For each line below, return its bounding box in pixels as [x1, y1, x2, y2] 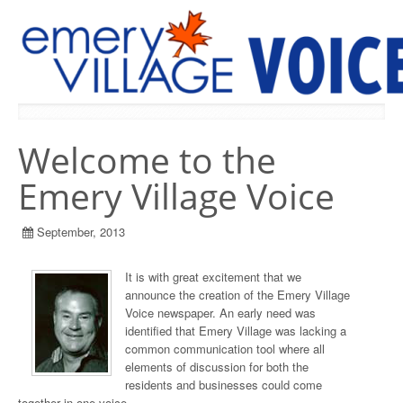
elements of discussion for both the [125, 358, 309, 375]
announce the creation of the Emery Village [125, 286, 350, 303]
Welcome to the [18, 137, 276, 184]
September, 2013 [37, 223, 125, 240]
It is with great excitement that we [125, 268, 301, 285]
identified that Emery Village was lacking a [125, 322, 346, 339]
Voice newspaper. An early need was [125, 304, 316, 321]
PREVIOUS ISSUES [31, 112, 141, 130]
